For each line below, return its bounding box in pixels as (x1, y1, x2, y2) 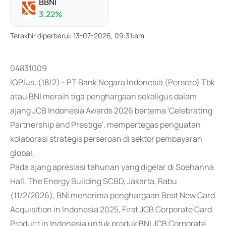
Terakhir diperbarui (10, 31, 70, 40)
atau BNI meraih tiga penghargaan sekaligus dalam (10, 91, 197, 102)
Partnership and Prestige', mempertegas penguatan (10, 119, 201, 130)
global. (10, 147, 34, 158)
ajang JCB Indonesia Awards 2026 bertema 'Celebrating (10, 105, 212, 116)
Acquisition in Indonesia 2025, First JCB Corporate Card (10, 204, 212, 215)
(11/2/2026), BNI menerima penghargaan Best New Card (10, 190, 215, 201)
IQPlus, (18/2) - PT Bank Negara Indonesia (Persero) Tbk (10, 77, 215, 88)
